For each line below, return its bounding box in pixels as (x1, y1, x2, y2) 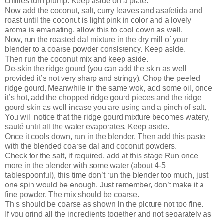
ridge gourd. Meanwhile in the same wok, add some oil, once (5, 83, 212, 92)
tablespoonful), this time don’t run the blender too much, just (5, 170, 208, 179)
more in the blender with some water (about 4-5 (5, 161, 166, 170)
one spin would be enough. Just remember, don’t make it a (5, 180, 204, 189)
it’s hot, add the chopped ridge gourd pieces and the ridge (5, 93, 201, 102)
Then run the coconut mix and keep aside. (5, 54, 148, 63)
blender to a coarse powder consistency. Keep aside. (5, 45, 186, 53)
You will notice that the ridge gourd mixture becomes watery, (5, 112, 210, 121)
